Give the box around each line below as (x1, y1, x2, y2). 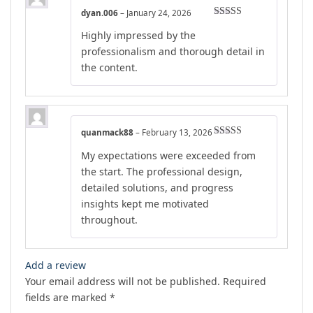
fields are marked (25, 291, 110, 305)
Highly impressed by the (81, 29, 196, 43)
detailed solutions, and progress (81, 181, 233, 195)
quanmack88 (81, 127, 136, 138)
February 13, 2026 (142, 127, 212, 138)
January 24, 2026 (126, 7, 191, 18)
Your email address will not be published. (25, 275, 220, 289)
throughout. (81, 213, 138, 227)
